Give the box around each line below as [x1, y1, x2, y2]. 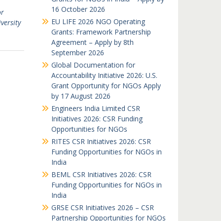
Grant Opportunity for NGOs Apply [51, 81, 161, 90]
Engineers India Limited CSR [51, 104, 140, 113]
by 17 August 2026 [51, 91, 110, 101]
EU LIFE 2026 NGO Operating [51, 17, 145, 26]
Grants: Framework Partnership [51, 27, 151, 37]
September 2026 [51, 48, 104, 57]
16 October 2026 [51, 4, 105, 14]
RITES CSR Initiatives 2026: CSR [51, 137, 151, 146]
